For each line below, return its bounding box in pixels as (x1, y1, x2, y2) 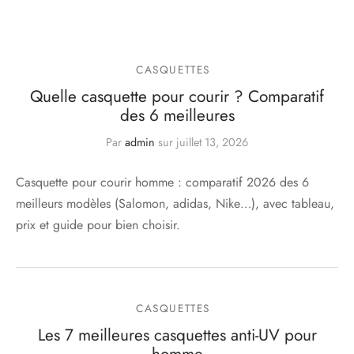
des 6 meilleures (119, 104, 235, 128)
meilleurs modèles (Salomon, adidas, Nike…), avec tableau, (16, 194, 334, 213)
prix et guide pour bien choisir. (16, 216, 180, 235)
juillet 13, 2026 (176, 134, 248, 151)
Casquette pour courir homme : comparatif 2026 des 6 (16, 173, 309, 192)
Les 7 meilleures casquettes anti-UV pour (37, 323, 317, 348)
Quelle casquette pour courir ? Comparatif (30, 85, 324, 109)
